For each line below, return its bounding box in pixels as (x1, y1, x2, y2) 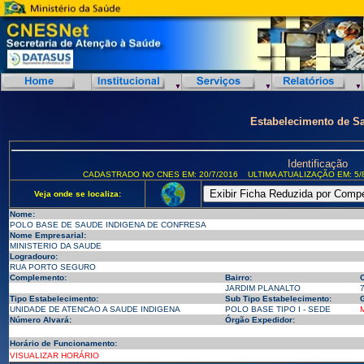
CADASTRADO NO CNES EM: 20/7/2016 (78, 170, 243, 179)
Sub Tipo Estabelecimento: (224, 294, 331, 303)
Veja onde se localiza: (33, 189, 121, 198)
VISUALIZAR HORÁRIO (9, 351, 99, 360)
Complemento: (9, 273, 67, 282)
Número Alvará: (9, 315, 71, 324)
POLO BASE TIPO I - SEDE (224, 305, 331, 314)
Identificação (287, 158, 348, 170)
